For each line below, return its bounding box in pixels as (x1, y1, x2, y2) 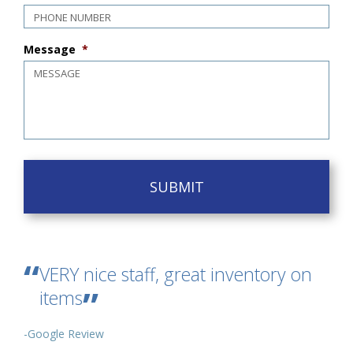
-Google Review (24, 326, 104, 341)
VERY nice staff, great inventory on (39, 262, 312, 287)
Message (24, 42, 76, 57)
